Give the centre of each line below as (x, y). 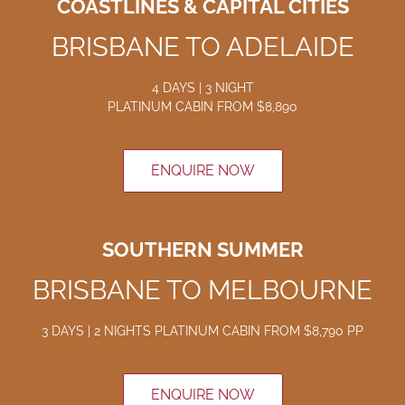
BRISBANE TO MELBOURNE (202, 290)
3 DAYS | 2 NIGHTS (96, 330)
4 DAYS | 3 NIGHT (202, 87)
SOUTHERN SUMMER (202, 249)
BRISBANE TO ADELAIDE (202, 47)
